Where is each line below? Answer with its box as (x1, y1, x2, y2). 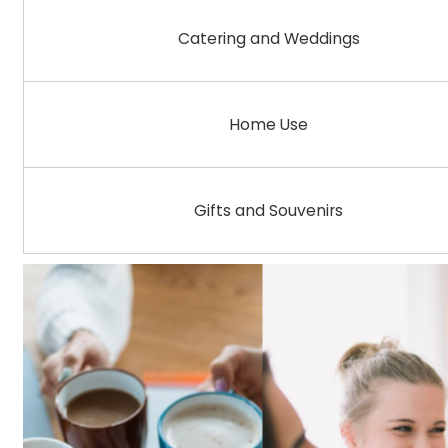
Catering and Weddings (177, 28, 360, 50)
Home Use (229, 114, 309, 136)
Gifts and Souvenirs (194, 200, 344, 222)
